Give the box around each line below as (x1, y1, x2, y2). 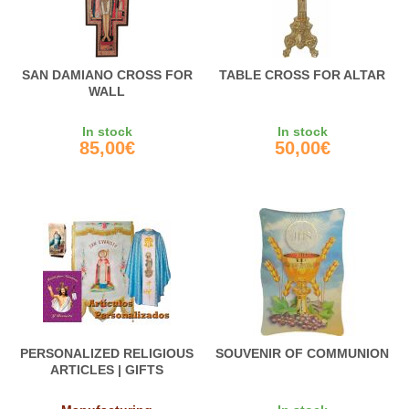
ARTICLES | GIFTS (50, 362, 163, 378)
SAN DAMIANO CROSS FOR (21, 68, 193, 83)
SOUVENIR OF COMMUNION (215, 346, 389, 362)
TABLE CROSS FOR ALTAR (219, 68, 385, 83)
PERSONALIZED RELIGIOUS (20, 346, 194, 362)
